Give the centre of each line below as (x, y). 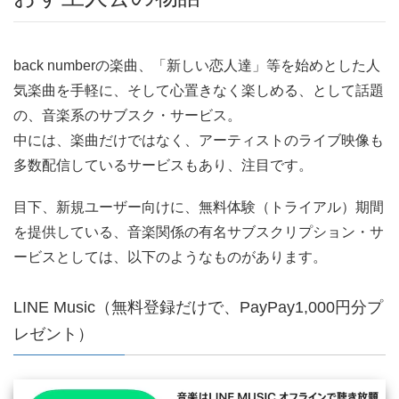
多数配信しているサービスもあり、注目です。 (163, 165)
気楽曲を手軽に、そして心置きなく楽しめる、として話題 (199, 90)
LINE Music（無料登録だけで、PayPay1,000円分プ (198, 308)
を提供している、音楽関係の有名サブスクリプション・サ (199, 232)
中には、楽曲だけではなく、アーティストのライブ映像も (199, 140)
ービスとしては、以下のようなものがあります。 (170, 257)
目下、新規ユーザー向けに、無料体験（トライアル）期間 (199, 208)
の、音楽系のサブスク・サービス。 (127, 115)
